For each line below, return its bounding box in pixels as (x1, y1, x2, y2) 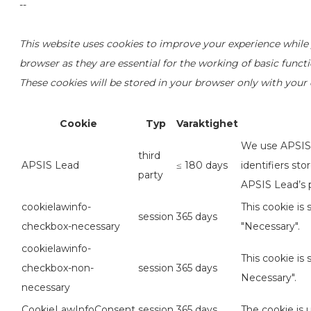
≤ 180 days (176, 159, 228, 172)
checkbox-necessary (22, 220, 120, 233)
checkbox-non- (22, 262, 94, 275)
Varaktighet (176, 117, 238, 131)
